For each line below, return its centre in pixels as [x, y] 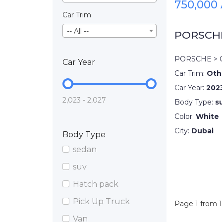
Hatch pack [96, 184]
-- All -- [78, 31]
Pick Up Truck [101, 201]
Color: [185, 116]
